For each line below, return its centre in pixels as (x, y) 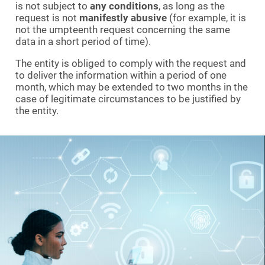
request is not (47, 17)
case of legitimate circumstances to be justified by (128, 98)
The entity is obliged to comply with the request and (131, 63)
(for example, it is (206, 17)
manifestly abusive (123, 17)
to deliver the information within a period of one (121, 75)
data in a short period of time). (83, 41)
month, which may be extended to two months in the (132, 87)
